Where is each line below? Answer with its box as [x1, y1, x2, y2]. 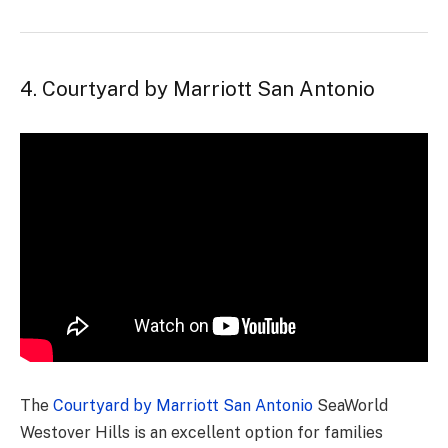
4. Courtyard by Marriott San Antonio [20, 76, 375, 101]
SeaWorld [313, 396, 388, 416]
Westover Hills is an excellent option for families [20, 423, 383, 443]
